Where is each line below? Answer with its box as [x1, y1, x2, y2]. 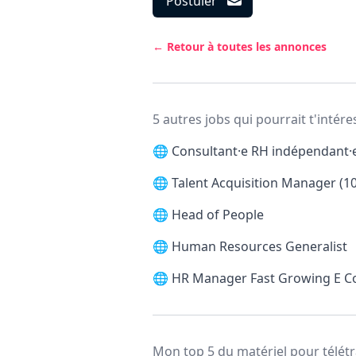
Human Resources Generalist [172, 238, 347, 255]
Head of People [172, 206, 264, 223]
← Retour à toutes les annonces [153, 39, 327, 54]
